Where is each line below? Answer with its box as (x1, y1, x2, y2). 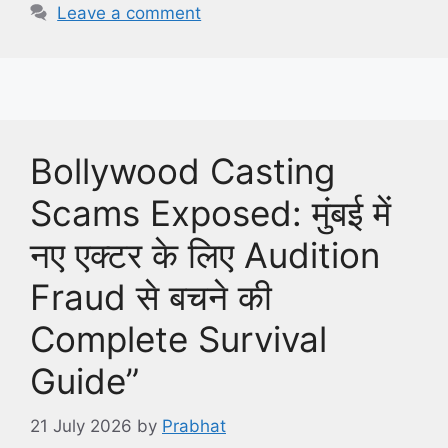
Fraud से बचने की (30, 276, 272, 319)
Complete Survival (30, 318, 327, 361)
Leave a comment (57, 3, 202, 24)
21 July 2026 (30, 415, 132, 436)
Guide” (30, 360, 139, 403)
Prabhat (162, 415, 226, 436)
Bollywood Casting (30, 150, 335, 193)
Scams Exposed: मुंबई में (30, 192, 391, 235)
